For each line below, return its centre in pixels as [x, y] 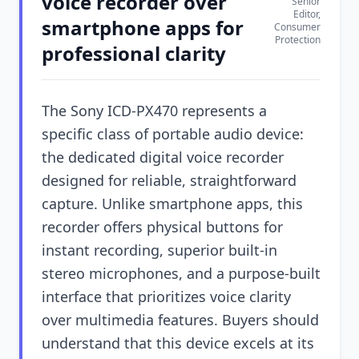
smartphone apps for [143, 28]
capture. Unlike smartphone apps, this [172, 204]
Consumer [297, 27]
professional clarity [134, 53]
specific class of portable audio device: [173, 134]
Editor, [307, 14]
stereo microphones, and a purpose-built [181, 273]
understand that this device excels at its [178, 343]
